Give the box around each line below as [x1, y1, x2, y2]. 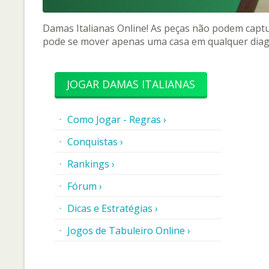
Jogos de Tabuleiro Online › [67, 223, 190, 237]
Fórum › [67, 179, 102, 193]
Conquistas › [67, 134, 123, 148]
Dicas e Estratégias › [67, 201, 158, 215]
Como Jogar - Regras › [67, 112, 166, 126]
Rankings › [67, 157, 115, 171]
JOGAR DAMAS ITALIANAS [66, 76, 195, 91]
